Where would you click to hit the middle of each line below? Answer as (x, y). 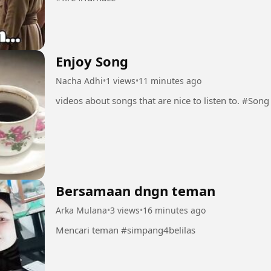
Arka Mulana (81, 210)
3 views (125, 210)
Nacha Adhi (79, 80)
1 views (121, 80)
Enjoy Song (92, 61)
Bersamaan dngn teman (135, 190)
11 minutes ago (170, 80)
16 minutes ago (174, 210)
